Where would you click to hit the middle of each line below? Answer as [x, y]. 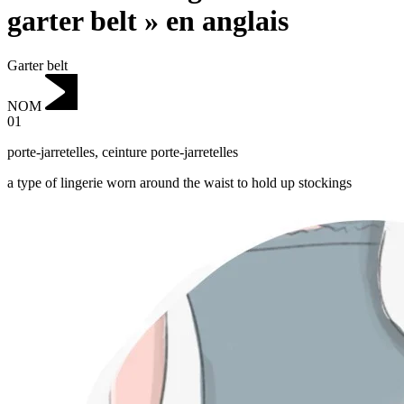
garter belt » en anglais [148, 21]
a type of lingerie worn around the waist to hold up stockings [179, 183]
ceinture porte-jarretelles [170, 152]
